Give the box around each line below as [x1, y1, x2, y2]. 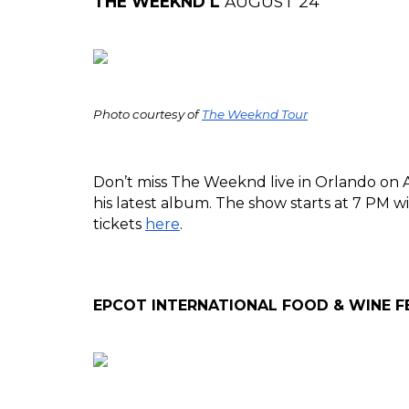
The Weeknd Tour [202, 107, 308, 121]
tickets [93, 215, 145, 233]
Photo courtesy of [93, 107, 202, 121]
